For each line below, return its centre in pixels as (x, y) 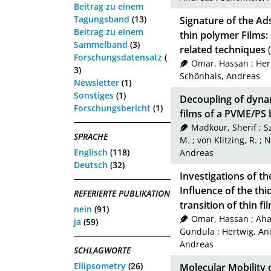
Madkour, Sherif (224, 128)
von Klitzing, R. (227, 140)
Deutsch (91, 165)
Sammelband (101, 44)
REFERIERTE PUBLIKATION (122, 193)
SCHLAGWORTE (102, 250)
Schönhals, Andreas (220, 76)
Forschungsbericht (112, 108)
